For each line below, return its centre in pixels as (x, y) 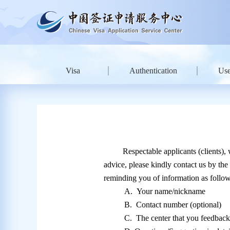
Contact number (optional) (179, 205)
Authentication (153, 71)
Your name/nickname (171, 191)
